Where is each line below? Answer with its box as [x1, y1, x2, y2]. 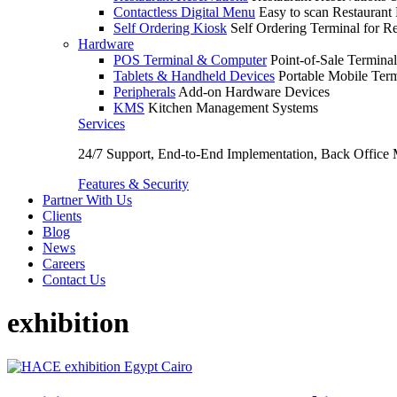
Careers [43, 256, 85, 271]
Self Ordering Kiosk [113, 20, 227, 35]
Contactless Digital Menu [113, 4, 255, 19]
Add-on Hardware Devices [178, 84, 330, 99]
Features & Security [78, 176, 189, 191]
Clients [43, 208, 82, 223]
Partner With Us [43, 192, 132, 207]
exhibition [7, 307, 129, 339]
